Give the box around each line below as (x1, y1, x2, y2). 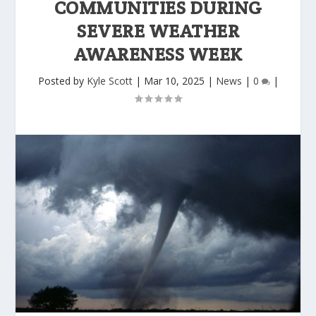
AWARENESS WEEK (73, 42, 243, 66)
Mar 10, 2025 (143, 73, 205, 87)
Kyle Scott (86, 73, 133, 87)
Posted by (37, 73, 87, 87)
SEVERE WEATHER (77, 18, 239, 42)
